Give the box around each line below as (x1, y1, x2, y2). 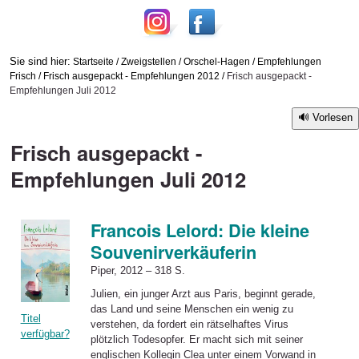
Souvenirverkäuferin (90, 240, 256, 265)
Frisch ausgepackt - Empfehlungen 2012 (42, 70, 220, 81)
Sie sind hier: (9, 54, 71, 67)
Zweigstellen (120, 55, 176, 67)
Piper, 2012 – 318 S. (90, 264, 185, 277)
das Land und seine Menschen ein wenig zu (90, 302, 293, 315)
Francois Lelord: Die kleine (90, 218, 309, 244)
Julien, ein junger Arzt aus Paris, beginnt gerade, (90, 287, 316, 300)
